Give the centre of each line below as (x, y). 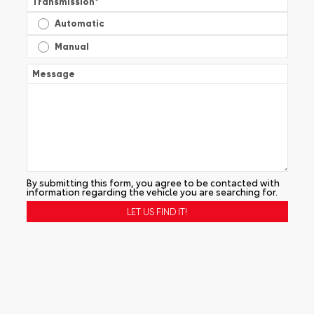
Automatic (79, 24)
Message (53, 74)
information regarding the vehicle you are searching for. (152, 191)
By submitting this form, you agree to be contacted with (153, 182)
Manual (71, 47)
